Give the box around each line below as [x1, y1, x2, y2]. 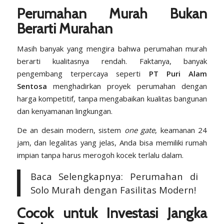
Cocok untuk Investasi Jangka [16, 204, 207, 221]
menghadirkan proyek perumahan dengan [46, 81, 207, 91]
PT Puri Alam [148, 68, 207, 79]
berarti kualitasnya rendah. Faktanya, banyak [16, 56, 207, 66]
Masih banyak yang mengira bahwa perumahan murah [16, 43, 207, 54]
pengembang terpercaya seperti [16, 68, 149, 79]
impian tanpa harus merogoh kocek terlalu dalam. [16, 149, 183, 160]
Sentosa [16, 81, 47, 91]
